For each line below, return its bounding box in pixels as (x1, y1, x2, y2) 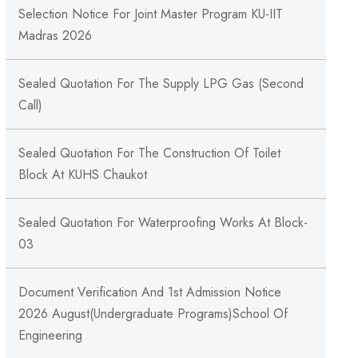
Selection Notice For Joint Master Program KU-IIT (18, 4, 283, 23)
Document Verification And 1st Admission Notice (18, 282, 281, 301)
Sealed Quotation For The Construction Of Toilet (18, 143, 280, 162)
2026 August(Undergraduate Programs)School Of (18, 304, 288, 323)
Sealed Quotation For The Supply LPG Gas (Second (18, 74, 304, 93)
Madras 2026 (18, 26, 92, 45)
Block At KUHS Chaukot (18, 165, 147, 184)
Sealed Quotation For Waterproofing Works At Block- (18, 213, 308, 232)
